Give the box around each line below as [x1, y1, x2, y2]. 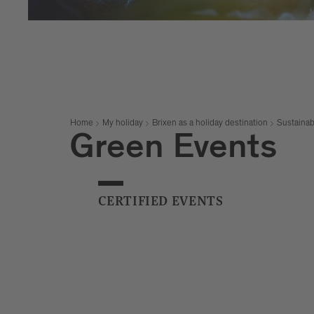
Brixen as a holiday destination [151, 118, 268, 128]
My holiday [102, 118, 143, 128]
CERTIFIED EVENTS [97, 193, 224, 210]
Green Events [69, 133, 277, 169]
